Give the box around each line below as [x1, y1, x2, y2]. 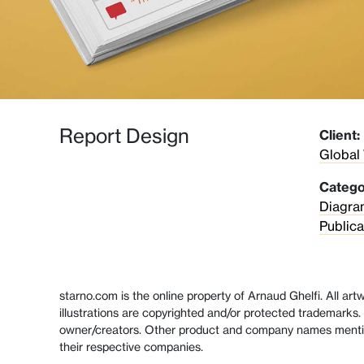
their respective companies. [59, 340, 203, 354]
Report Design [58, 124, 189, 148]
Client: [318, 127, 360, 143]
